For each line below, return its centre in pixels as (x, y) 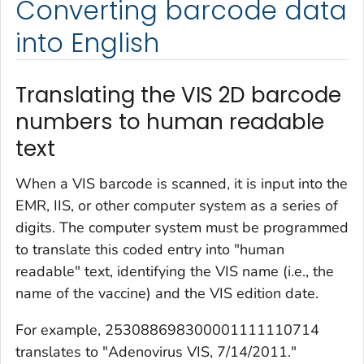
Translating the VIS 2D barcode (178, 95)
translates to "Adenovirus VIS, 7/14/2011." (156, 352)
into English (87, 43)
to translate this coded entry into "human (150, 250)
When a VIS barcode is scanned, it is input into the (182, 184)
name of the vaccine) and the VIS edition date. (167, 294)
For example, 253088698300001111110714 (167, 330)
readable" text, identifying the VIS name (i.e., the (175, 272)
